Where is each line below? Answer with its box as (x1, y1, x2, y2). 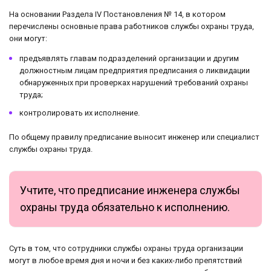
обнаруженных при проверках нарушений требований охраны (19, 77, 248, 87)
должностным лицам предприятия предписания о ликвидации (19, 65, 250, 75)
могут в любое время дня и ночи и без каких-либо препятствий (9, 255, 242, 265)
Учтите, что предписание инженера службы (20, 183, 240, 197)
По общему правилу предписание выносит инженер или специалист (9, 132, 260, 142)
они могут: (9, 34, 47, 43)
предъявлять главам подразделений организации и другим (19, 53, 239, 63)
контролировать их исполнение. (19, 108, 140, 117)
